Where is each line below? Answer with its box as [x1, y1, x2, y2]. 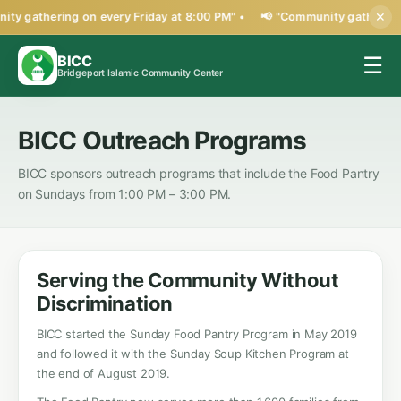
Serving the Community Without [37, 269, 339, 292]
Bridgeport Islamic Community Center [57, 66, 224, 79]
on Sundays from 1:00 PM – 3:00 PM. [18, 186, 232, 201]
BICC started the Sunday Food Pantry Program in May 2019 [37, 327, 357, 341]
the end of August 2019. [37, 366, 171, 380]
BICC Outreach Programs [18, 125, 307, 156]
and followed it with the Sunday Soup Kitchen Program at [37, 346, 349, 361]
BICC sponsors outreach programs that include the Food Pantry [18, 166, 380, 181]
